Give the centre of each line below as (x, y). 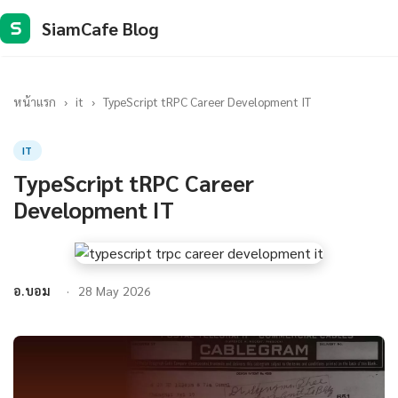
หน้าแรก (35, 101)
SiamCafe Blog (100, 28)
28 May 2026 (115, 291)
